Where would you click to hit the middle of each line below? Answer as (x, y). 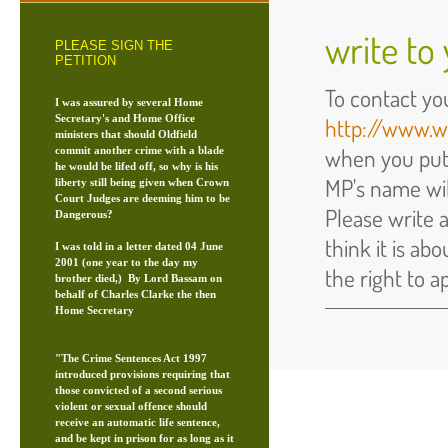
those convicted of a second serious (138, 390)
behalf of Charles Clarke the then (135, 294)
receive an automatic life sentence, (137, 422)
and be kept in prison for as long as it (144, 438)
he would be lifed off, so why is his (136, 166)
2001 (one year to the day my (126, 262)
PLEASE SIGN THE (114, 45)
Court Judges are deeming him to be (142, 198)
